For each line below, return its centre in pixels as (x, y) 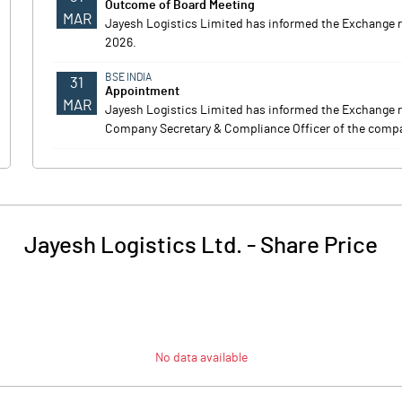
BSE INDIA (128, 77)
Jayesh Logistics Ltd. (133, 246)
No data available (201, 358)
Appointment (142, 92)
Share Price (319, 246)
